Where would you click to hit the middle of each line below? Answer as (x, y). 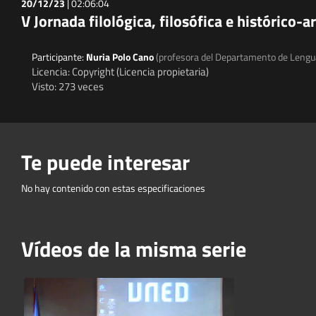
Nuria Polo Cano (121, 56)
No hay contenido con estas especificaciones (113, 188)
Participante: (59, 56)
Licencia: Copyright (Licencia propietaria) (120, 71)
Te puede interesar (105, 162)
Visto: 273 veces (68, 86)
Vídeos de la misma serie (134, 249)
